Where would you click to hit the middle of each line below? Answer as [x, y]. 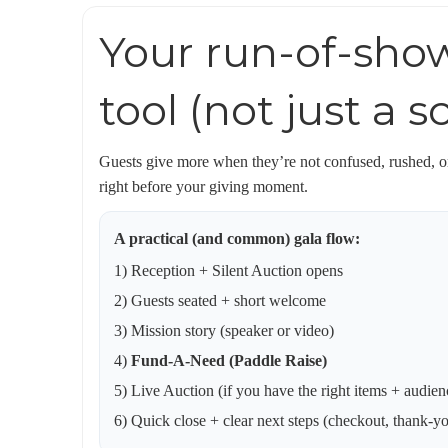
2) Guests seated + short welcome [220, 300]
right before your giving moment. [203, 186]
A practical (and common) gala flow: [237, 238]
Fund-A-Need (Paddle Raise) [229, 360]
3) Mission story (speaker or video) [224, 330]
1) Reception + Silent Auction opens [228, 270]
